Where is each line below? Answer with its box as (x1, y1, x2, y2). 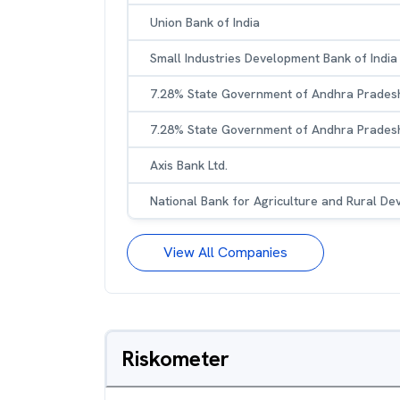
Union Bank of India (150, 14, 260, 30)
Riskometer (121, 345, 229, 372)
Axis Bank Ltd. (150, 157, 228, 173)
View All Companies (163, 243, 287, 262)
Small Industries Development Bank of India (150, 50, 397, 66)
